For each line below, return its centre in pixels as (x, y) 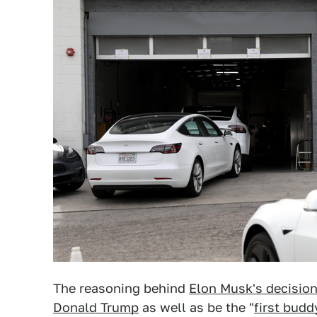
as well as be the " (196, 307)
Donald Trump (96, 307)
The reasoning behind (121, 288)
